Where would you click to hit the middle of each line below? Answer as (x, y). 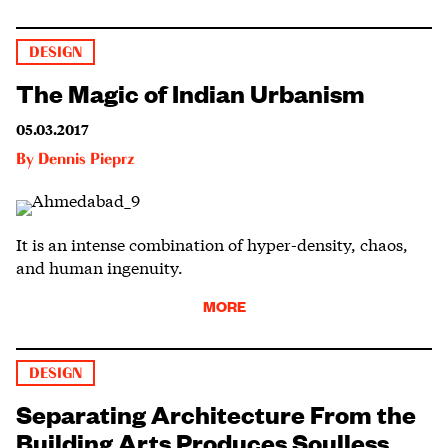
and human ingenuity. (99, 266)
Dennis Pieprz (86, 159)
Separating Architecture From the (216, 412)
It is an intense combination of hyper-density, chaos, (212, 243)
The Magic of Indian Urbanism (190, 91)
